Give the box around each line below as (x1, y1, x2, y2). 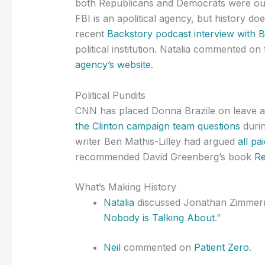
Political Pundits (75, 89, 146, 101)
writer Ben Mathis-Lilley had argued (75, 135, 238, 147)
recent (75, 28, 107, 40)
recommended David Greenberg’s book (75, 150, 254, 163)
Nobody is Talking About (103, 212, 215, 224)
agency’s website (75, 59, 151, 71)
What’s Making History (75, 181, 176, 193)
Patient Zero (193, 241, 249, 254)
